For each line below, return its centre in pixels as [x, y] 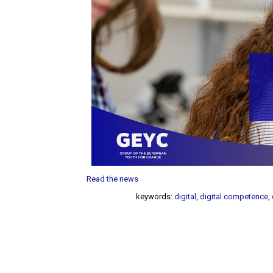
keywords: [155, 196]
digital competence [234, 196]
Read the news [113, 179]
